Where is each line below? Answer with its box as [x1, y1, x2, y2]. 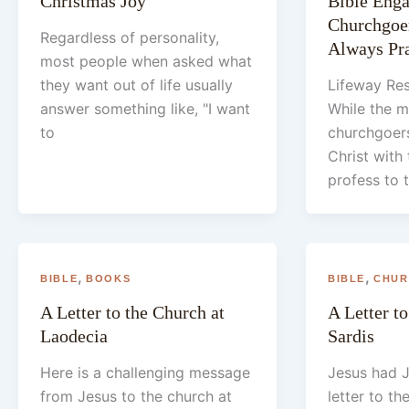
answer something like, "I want [40, 100, 250, 119]
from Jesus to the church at [40, 386, 232, 405]
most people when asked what [40, 52, 252, 71]
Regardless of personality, [40, 28, 219, 47]
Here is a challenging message [40, 362, 250, 382]
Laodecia [40, 325, 108, 346]
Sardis [327, 325, 374, 346]
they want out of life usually [40, 76, 233, 95]
